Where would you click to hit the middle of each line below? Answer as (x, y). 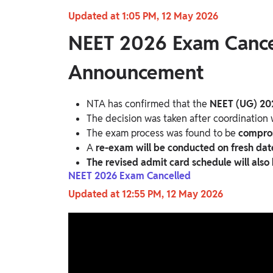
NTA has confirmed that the (148, 104)
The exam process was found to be (162, 133)
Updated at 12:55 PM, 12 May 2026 (147, 194)
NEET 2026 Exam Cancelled (129, 176)
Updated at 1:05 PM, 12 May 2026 (144, 16)
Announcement (136, 73)
